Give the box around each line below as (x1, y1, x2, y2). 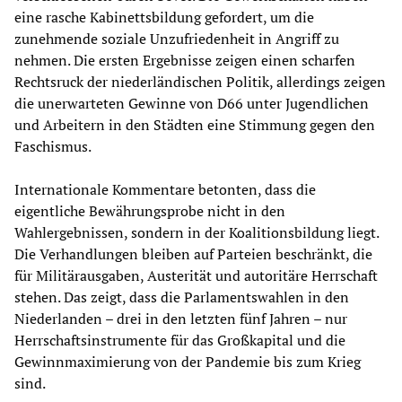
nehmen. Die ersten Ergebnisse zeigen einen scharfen (14, 50, 355, 71)
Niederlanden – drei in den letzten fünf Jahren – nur (14, 309, 347, 329)
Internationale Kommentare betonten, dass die (14, 179, 316, 200)
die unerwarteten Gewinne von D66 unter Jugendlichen (14, 93, 369, 114)
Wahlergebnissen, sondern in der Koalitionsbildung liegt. (14, 223, 379, 243)
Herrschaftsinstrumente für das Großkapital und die (14, 330, 345, 351)
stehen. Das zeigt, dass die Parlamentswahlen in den (14, 287, 349, 308)
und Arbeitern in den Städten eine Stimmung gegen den (14, 115, 375, 135)
